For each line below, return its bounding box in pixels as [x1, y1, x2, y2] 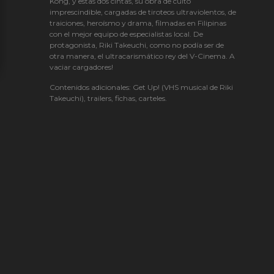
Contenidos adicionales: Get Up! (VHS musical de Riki [49, 83, 233, 92]
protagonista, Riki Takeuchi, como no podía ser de [49, 40, 224, 50]
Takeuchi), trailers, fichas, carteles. [49, 94, 167, 103]
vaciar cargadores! [49, 62, 113, 72]
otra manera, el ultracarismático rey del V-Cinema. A [49, 51, 235, 61]
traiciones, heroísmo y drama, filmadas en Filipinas [49, 18, 226, 28]
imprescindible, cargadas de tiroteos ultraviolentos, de [49, 7, 236, 17]
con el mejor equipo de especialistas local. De [49, 29, 203, 39]
